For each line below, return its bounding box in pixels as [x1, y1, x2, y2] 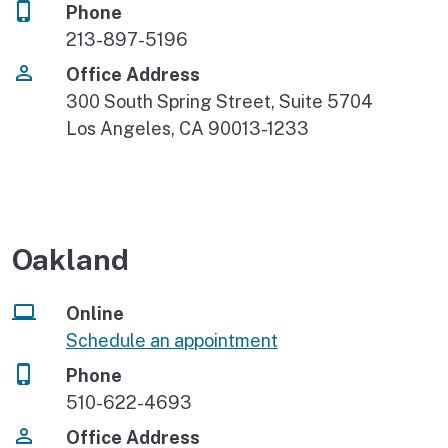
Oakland [12, 241, 129, 277]
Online [66, 303, 124, 325]
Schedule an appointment [66, 330, 278, 352]
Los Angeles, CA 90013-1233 [66, 117, 309, 139]
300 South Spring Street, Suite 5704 [66, 90, 373, 112]
